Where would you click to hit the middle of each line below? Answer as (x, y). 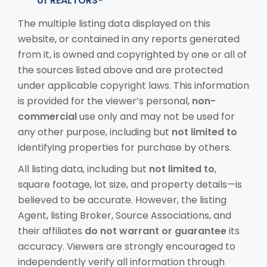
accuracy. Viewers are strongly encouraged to (127, 246)
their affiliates (51, 231)
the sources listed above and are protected (120, 70)
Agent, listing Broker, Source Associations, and (125, 215)
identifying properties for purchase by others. (125, 147)
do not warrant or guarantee (156, 231)
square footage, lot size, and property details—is (130, 184)
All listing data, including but (83, 169)
